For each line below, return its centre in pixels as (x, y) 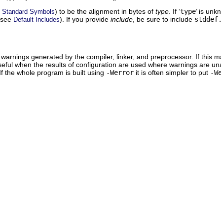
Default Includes (37, 19)
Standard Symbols (28, 11)
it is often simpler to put (172, 72)
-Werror (120, 72)
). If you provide (85, 19)
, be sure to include (164, 19)
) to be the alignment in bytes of (105, 11)
